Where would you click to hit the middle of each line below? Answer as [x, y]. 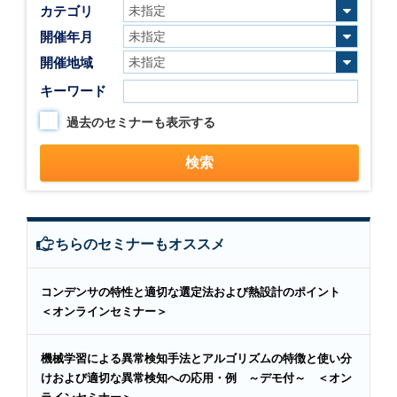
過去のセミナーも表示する [141, 123]
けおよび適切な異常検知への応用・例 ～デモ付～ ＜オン [196, 378]
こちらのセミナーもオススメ [133, 245]
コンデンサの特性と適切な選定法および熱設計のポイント [196, 292]
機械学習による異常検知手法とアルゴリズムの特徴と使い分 [196, 359]
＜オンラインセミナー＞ [104, 312]
